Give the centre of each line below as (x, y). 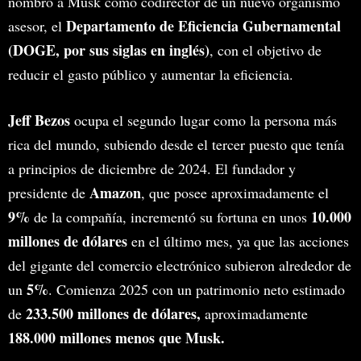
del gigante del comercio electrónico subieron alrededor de (180, 266)
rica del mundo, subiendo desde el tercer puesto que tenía (176, 145)
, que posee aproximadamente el (235, 193)
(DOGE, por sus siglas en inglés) (109, 50)
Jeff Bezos (39, 120)
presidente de (49, 193)
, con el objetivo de (266, 50)
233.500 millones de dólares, (113, 314)
